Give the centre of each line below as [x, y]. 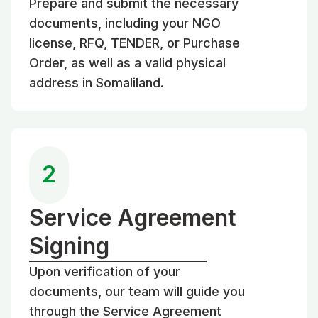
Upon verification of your [105, 271]
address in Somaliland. [97, 82]
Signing [69, 246]
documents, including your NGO [125, 23]
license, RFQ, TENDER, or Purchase [135, 43]
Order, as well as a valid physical [127, 62]
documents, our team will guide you [137, 291]
